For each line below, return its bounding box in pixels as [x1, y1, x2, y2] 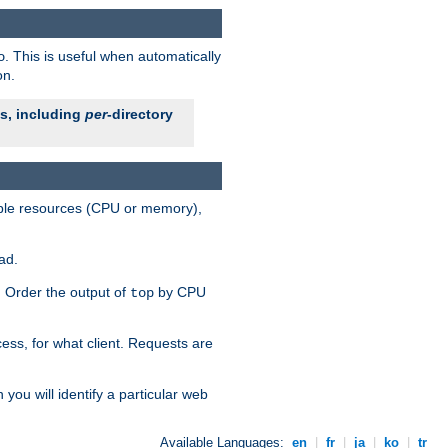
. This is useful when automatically [5, 47, 221, 64]
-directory [107, 105, 173, 122]
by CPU [154, 284, 206, 301]
